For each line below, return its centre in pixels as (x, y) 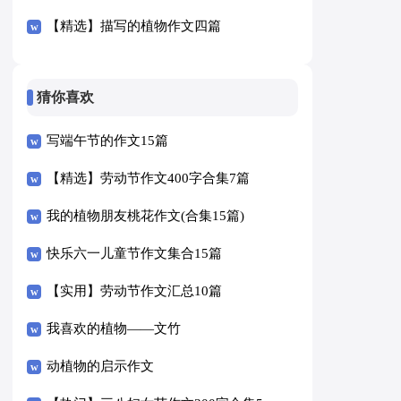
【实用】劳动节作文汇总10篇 (135, 291)
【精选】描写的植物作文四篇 (134, 26)
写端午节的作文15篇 (108, 141)
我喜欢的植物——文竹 (114, 329)
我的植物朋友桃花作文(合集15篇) (146, 216)
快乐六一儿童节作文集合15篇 (135, 254)
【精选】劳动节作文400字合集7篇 (149, 179)
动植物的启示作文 (101, 367)
